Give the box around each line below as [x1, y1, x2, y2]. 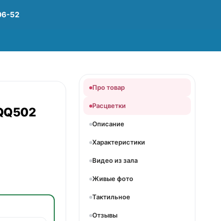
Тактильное [92, 193, 130, 201]
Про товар [92, 83, 125, 91]
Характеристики [92, 138, 145, 146]
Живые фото [92, 175, 133, 183]
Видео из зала [92, 156, 138, 164]
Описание [92, 120, 124, 128]
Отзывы [92, 211, 117, 219]
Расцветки [92, 102, 126, 110]
